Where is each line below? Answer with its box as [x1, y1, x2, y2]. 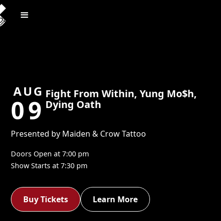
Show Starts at [11, 160, 59, 170]
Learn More [93, 193, 138, 205]
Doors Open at [11, 148, 61, 158]
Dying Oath [45, 98, 102, 111]
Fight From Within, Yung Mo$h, [45, 87, 197, 101]
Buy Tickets [23, 193, 69, 205]
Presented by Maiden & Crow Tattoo [11, 128, 147, 139]
